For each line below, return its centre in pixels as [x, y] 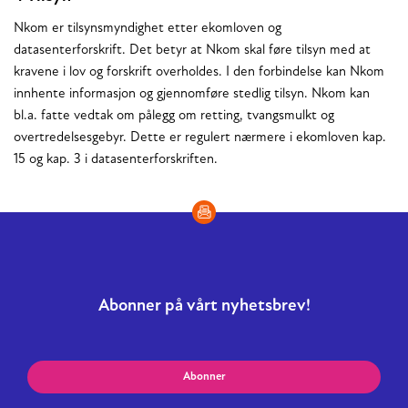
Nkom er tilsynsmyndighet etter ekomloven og [148, 29]
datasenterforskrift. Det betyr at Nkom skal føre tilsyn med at [192, 51]
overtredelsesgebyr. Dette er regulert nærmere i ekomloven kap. [200, 138]
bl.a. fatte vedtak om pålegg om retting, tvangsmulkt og [174, 117]
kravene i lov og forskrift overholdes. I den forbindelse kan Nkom [199, 73]
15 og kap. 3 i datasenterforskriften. [117, 160]
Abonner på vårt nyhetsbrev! [204, 307]
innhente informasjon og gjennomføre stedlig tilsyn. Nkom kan [192, 95]
